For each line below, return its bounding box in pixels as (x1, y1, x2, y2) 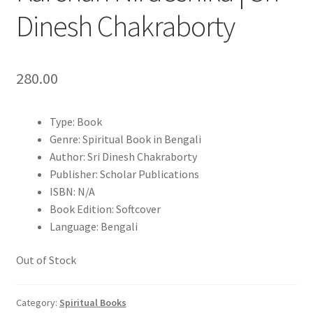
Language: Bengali (49, 219, 138, 234)
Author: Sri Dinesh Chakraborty (49, 150, 197, 164)
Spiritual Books (59, 296, 126, 310)
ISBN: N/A (49, 184, 95, 199)
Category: (15, 296, 59, 310)
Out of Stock (15, 252, 76, 267)
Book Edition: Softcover (49, 202, 161, 217)
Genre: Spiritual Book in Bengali (49, 132, 201, 147)
